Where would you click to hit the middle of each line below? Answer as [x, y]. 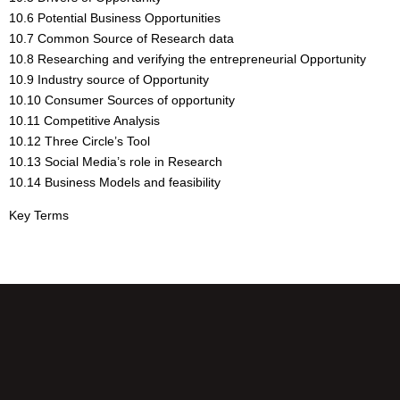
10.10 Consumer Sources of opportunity [122, 100]
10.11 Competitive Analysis [84, 120]
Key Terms [39, 215]
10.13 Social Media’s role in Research [116, 161]
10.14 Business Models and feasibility [115, 182]
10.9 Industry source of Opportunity [109, 79]
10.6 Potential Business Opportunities [115, 17]
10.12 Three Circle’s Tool [79, 141]
